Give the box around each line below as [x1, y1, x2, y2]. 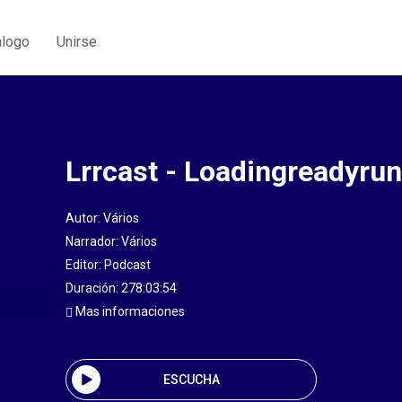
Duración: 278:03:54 [66, 281, 177, 295]
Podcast [104, 258, 151, 272]
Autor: [66, 211, 103, 225]
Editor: [66, 258, 104, 272]
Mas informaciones [73, 304, 185, 319]
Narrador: [66, 234, 121, 249]
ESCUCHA [162, 371, 220, 387]
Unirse [57, 32, 97, 50]
